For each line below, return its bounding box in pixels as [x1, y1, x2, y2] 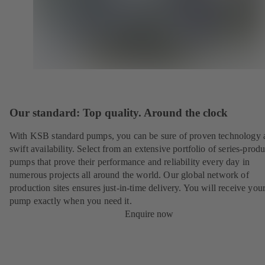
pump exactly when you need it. [9, 196, 132, 206]
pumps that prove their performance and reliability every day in [9, 157, 250, 167]
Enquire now [125, 209, 173, 219]
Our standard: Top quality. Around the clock [9, 106, 228, 119]
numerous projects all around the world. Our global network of [9, 170, 249, 180]
